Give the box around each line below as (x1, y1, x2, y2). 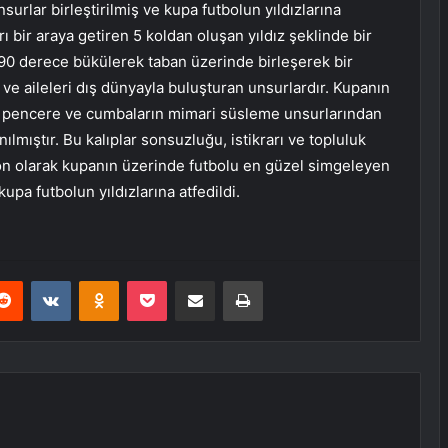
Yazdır (262, 272, 300, 289)
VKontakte (70, 272, 134, 289)
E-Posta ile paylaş (214, 272, 253, 289)
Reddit (22, 272, 62, 289)
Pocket (166, 272, 209, 289)
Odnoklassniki (118, 272, 204, 289)
